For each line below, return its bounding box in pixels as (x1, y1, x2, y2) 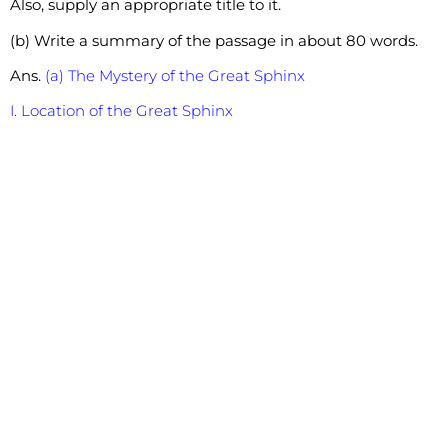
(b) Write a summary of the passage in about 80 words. (10, 30, 418, 50)
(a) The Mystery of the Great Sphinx (45, 65, 305, 85)
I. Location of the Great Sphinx (10, 101, 233, 121)
